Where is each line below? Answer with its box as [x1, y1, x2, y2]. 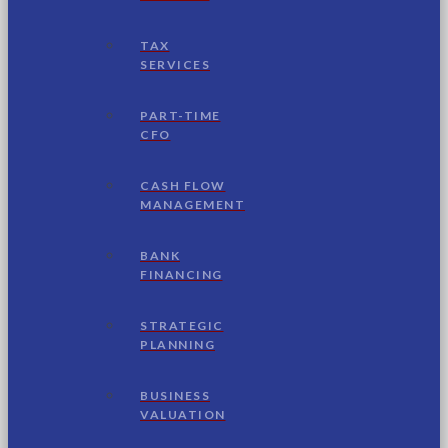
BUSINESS [140, 387, 210, 403]
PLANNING [140, 336, 215, 352]
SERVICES [140, 56, 210, 72]
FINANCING [140, 266, 223, 282]
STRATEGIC [140, 317, 224, 333]
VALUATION [140, 406, 226, 422]
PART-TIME [140, 107, 221, 123]
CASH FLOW [140, 177, 226, 193]
